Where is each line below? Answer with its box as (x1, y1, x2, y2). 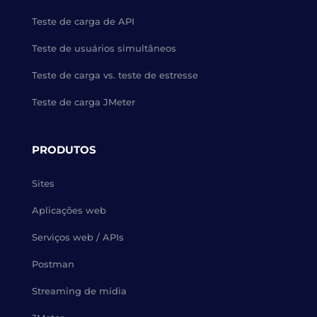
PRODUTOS (31, 143, 96, 156)
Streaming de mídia (31, 285, 127, 296)
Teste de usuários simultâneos (31, 42, 176, 54)
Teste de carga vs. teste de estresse (31, 69, 198, 81)
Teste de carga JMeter (31, 96, 135, 108)
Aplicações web (31, 204, 106, 216)
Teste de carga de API (31, 16, 134, 27)
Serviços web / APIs (31, 231, 124, 243)
